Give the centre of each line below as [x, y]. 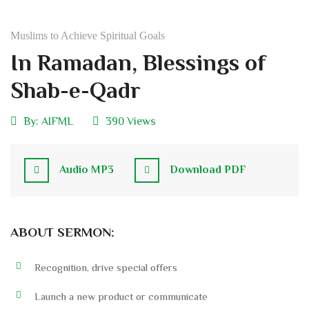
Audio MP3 [87, 170]
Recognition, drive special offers [106, 268]
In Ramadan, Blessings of [138, 63]
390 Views [131, 122]
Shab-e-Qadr [76, 90]
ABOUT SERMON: [62, 232]
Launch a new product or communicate [121, 297]
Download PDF [208, 170]
